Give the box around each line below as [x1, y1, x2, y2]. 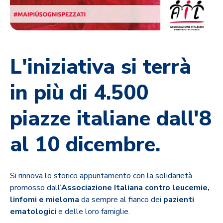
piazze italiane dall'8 [10, 104, 212, 133]
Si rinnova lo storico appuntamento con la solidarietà [10, 170, 192, 181]
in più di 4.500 [10, 78, 148, 107]
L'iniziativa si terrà [10, 52, 191, 81]
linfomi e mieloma [10, 194, 79, 205]
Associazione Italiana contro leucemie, [61, 182, 210, 193]
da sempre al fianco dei [79, 194, 163, 205]
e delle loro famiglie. [58, 206, 130, 217]
